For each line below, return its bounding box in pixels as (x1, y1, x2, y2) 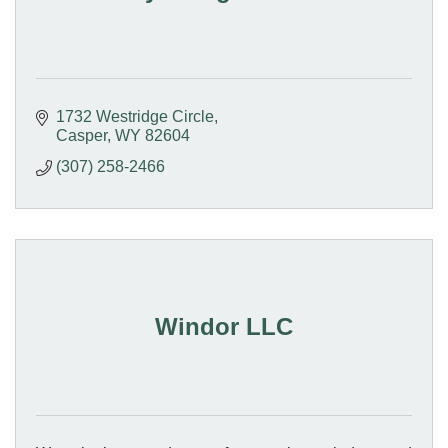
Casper (56, 126, 107, 144)
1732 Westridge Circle (56, 107, 214, 125)
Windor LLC (155, 312, 293, 340)
